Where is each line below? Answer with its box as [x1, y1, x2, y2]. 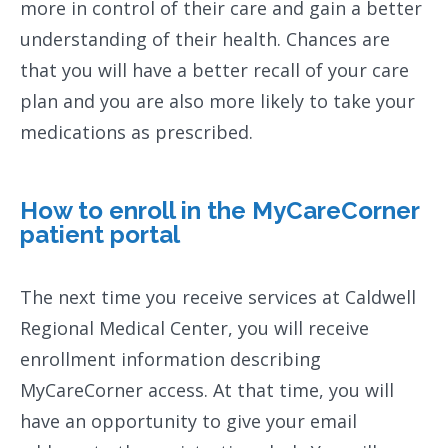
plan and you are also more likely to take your [20, 88, 415, 113]
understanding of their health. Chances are [20, 26, 390, 51]
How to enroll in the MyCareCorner [20, 195, 419, 225]
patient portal [20, 219, 180, 249]
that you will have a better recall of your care [20, 57, 409, 82]
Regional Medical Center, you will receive [20, 316, 369, 341]
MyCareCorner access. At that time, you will [20, 378, 394, 403]
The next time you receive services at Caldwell [20, 285, 416, 310]
